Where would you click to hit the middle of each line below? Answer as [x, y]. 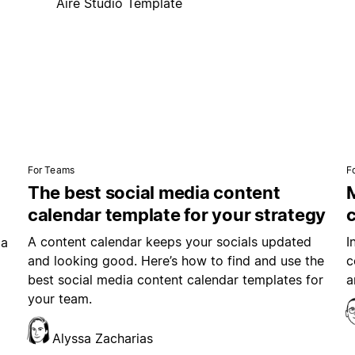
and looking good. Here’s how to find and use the [176, 261]
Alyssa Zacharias [102, 339]
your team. [59, 299]
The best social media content [154, 193]
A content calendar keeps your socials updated [169, 242]
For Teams [51, 170]
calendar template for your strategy [177, 215]
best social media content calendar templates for [175, 280]
